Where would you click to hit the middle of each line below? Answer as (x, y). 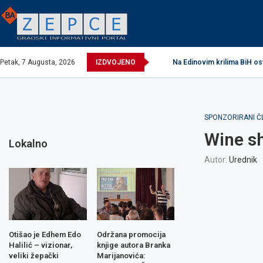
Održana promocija (131, 234)
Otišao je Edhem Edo (45, 234)
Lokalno (28, 144)
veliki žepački (34, 255)
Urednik (243, 160)
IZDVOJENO (116, 62)
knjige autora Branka (133, 245)
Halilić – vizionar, (41, 245)
